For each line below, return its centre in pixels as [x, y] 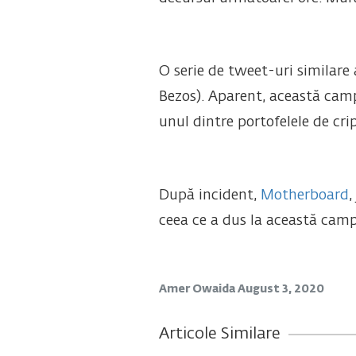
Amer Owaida [198, 289]
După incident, [207, 195]
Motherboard [302, 195]
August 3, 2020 [281, 289]
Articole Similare [219, 334]
